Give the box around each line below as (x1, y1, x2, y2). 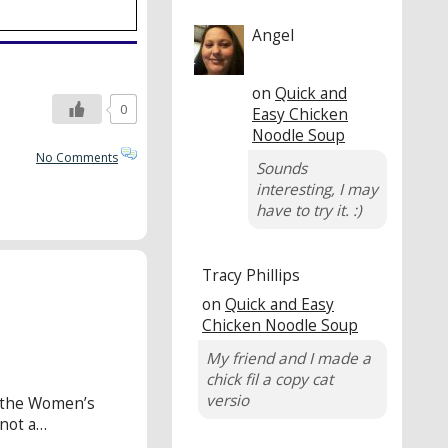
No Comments (36, 148, 118, 166)
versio (206, 389, 249, 411)
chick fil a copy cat (206, 368, 333, 390)
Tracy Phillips (202, 264, 300, 286)
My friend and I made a (206, 347, 371, 369)
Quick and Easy (225, 293, 334, 315)
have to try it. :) (256, 199, 362, 221)
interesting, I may (256, 178, 378, 200)
